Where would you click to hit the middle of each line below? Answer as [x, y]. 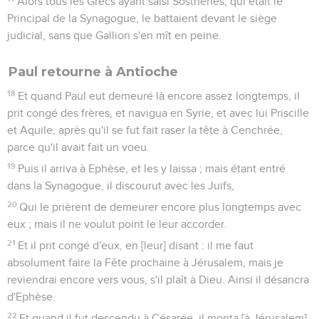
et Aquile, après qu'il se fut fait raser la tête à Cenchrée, [145, 130]
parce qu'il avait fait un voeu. [78, 147]
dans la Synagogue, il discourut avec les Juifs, [121, 185]
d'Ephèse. [31, 297]
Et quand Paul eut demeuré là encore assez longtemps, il [159, 96]
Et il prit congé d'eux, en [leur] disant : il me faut [136, 245]
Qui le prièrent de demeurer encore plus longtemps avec [161, 207]
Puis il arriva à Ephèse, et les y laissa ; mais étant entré [152, 168]
